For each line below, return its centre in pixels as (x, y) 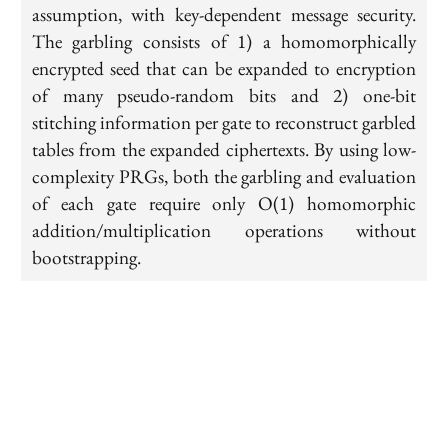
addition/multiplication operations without (224, 230)
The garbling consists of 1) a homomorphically (224, 41)
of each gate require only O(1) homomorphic (224, 203)
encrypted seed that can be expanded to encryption (224, 68)
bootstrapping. (86, 257)
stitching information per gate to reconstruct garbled (224, 122)
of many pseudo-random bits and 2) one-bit (224, 95)
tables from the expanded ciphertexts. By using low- (224, 149)
